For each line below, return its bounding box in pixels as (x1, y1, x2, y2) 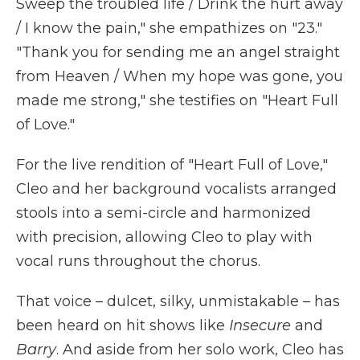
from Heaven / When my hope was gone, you (16, 67, 343, 86)
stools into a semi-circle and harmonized (16, 204, 311, 223)
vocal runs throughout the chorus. (16, 252, 260, 271)
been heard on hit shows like (16, 317, 229, 335)
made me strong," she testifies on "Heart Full (16, 92, 338, 110)
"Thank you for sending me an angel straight (16, 43, 340, 62)
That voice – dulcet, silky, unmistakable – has (16, 292, 340, 311)
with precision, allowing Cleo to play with (16, 228, 313, 247)
